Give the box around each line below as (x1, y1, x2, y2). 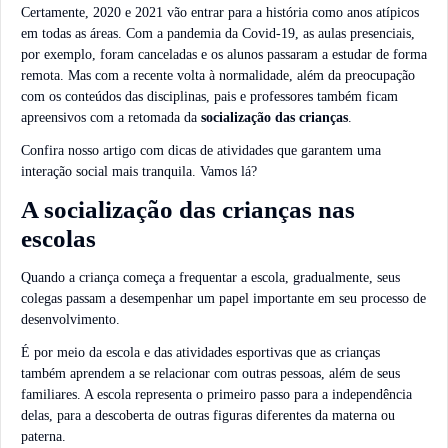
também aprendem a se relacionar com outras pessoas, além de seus (21, 366, 400, 382)
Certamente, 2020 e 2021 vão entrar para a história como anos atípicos (21, 4, 419, 20)
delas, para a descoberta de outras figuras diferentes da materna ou (21, 408, 395, 424)
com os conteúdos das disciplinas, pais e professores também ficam (21, 88, 398, 104)
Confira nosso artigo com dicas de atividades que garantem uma (21, 143, 381, 159)
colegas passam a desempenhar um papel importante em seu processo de (21, 290, 426, 306)
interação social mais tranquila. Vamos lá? (21, 164, 257, 180)
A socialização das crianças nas (21, 195, 355, 223)
